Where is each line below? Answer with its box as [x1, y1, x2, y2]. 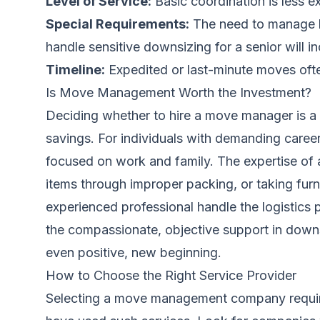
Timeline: [46, 62, 105, 77]
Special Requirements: [46, 16, 189, 31]
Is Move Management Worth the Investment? [46, 85, 311, 100]
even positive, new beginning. [46, 245, 221, 260]
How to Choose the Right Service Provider [46, 268, 296, 283]
